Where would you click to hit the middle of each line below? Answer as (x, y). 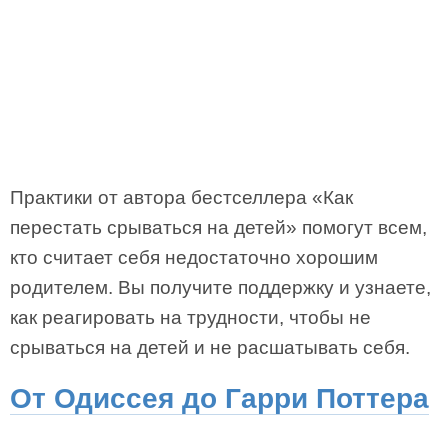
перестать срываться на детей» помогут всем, (218, 227)
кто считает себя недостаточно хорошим (194, 257)
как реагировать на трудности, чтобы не (190, 317)
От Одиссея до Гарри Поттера (219, 398)
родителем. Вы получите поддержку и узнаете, (220, 287)
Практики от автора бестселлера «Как (181, 197)
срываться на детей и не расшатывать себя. (210, 347)
